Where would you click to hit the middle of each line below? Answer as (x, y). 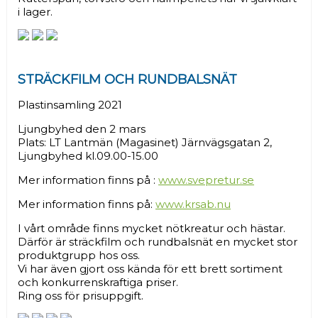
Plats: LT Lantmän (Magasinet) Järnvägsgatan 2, (145, 142)
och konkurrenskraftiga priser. (98, 282)
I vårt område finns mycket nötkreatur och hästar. (152, 228)
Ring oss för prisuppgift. (81, 296)
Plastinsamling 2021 (70, 105)
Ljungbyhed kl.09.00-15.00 (88, 156)
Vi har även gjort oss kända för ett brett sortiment (150, 269)
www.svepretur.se (206, 180)
